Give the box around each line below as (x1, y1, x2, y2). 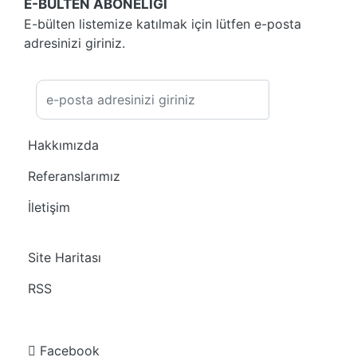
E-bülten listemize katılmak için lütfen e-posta (24, 15, 301, 32)
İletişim (28, 198, 70, 215)
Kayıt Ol (292, 93, 334, 108)
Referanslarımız (28, 167, 120, 184)
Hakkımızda (28, 136, 99, 153)
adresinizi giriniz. (24, 34, 125, 51)
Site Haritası (28, 249, 101, 265)
